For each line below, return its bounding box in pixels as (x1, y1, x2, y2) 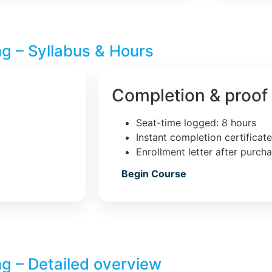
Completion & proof (112, 84, 268, 106)
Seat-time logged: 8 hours (136, 116, 256, 129)
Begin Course (121, 167, 186, 180)
